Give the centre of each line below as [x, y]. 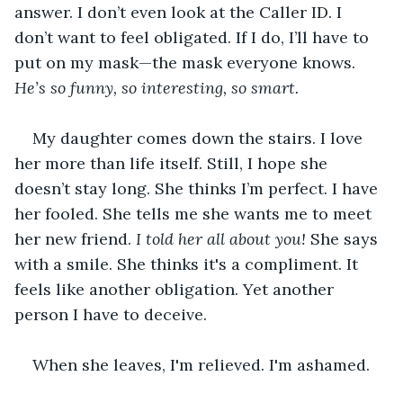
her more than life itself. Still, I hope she [173, 163]
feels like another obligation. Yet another [176, 289]
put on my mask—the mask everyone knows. [187, 62]
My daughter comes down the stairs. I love [200, 138]
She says [344, 238]
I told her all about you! [221, 238]
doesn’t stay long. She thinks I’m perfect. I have [198, 188]
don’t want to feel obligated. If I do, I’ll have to [194, 37]
